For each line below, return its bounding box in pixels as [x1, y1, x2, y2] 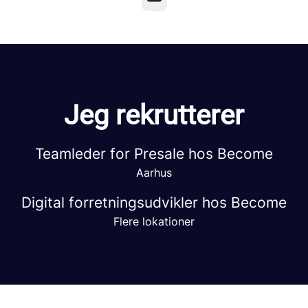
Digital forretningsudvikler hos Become [21, 194, 287, 211]
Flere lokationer [113, 214, 195, 228]
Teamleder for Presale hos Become [35, 145, 273, 162]
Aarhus [136, 166, 172, 179]
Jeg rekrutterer [64, 99, 244, 131]
